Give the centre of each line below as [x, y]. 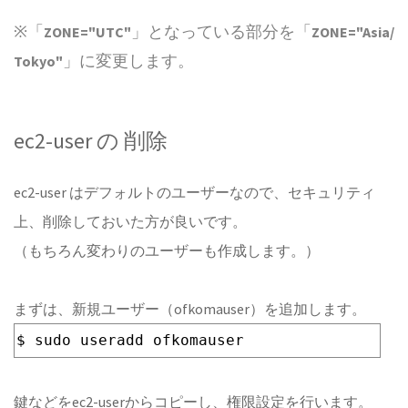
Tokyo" [38, 61]
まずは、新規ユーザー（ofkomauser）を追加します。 [190, 309]
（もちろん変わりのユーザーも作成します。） [167, 250]
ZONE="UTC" [87, 32]
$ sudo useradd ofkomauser [130, 340]
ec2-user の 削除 [91, 141]
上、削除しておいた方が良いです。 [130, 221]
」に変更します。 [128, 61]
